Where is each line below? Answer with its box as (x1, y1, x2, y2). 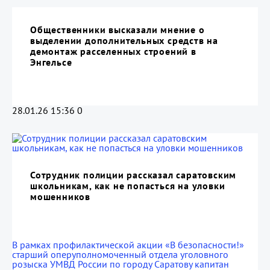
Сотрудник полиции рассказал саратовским (30, 169, 237, 181)
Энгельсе (30, 56, 72, 68)
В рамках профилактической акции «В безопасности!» (12, 239, 244, 251)
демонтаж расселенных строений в (30, 45, 196, 57)
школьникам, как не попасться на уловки (30, 180, 225, 192)
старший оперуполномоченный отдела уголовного (12, 248, 228, 260)
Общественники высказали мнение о (30, 24, 205, 36)
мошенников (30, 190, 91, 202)
